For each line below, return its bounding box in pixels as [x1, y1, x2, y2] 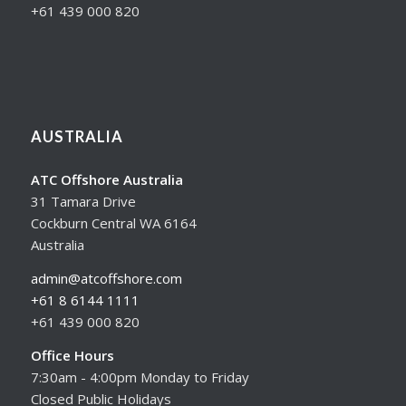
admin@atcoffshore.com [30, 268, 182, 287]
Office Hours [30, 345, 114, 364]
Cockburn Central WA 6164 [30, 214, 197, 233]
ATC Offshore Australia [30, 170, 183, 189]
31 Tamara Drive [30, 192, 136, 211]
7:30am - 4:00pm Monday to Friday [30, 367, 249, 386]
